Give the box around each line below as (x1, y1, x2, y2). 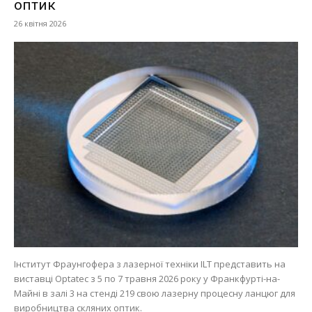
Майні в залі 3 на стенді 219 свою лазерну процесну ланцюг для (14, 287, 295, 300)
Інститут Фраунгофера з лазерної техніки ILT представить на (14, 258, 286, 271)
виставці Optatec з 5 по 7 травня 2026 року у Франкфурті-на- (14, 272, 280, 286)
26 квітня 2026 (14, 17, 66, 29)
